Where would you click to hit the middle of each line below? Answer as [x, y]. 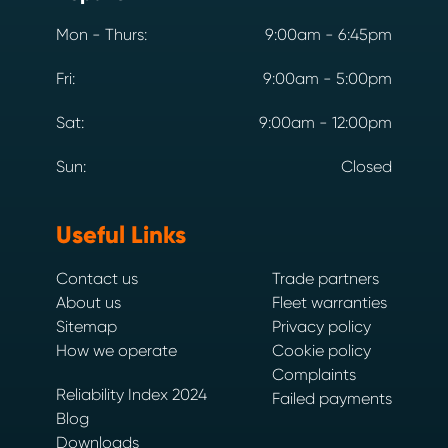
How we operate [116, 351]
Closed [366, 167]
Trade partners [325, 279]
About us [88, 303]
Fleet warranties [329, 303]
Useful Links [121, 235]
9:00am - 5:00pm [327, 79]
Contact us [97, 279]
